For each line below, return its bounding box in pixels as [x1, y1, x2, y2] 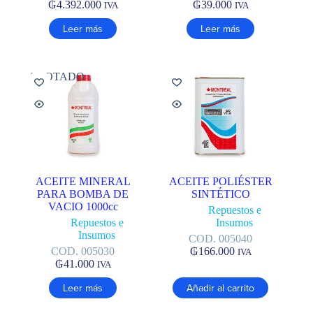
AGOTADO [28, 71, 85, 83]
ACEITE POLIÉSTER [168, 175, 272, 188]
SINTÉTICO [191, 188, 250, 201]
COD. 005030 [51, 245, 115, 258]
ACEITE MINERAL [35, 175, 131, 188]
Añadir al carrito [187, 281, 255, 296]
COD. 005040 [189, 233, 253, 245]
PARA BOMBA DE [37, 188, 129, 201]
